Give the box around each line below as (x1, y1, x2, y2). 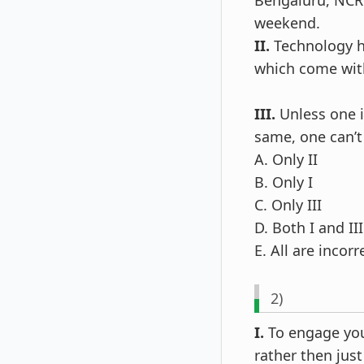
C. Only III (254, 195, 322, 215)
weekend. (254, 13, 320, 33)
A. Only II (254, 149, 318, 170)
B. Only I (254, 172, 313, 193)
